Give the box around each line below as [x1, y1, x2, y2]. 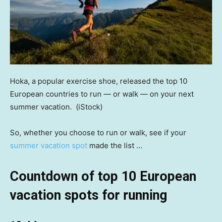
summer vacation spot [10, 140, 87, 150]
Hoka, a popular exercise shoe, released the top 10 [10, 76, 187, 86]
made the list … [87, 140, 144, 150]
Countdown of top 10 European [10, 168, 196, 184]
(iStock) [76, 102, 103, 111]
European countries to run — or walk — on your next [10, 89, 194, 99]
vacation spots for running [10, 187, 167, 203]
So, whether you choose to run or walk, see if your [10, 127, 186, 137]
